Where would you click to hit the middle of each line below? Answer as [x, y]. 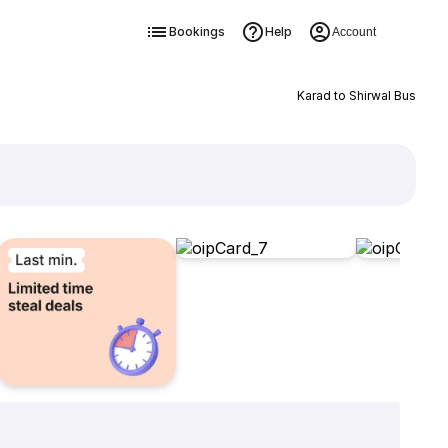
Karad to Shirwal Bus [356, 95]
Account [353, 32]
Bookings [196, 31]
